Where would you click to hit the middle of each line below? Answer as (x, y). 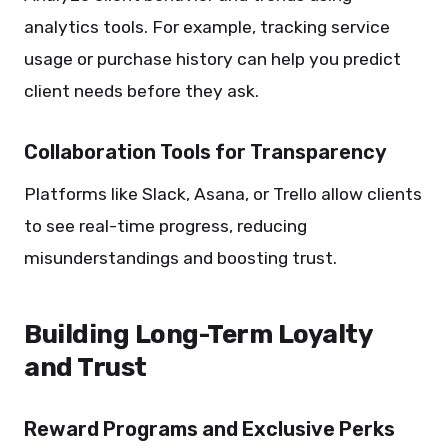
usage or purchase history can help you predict (212, 59)
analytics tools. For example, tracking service (207, 27)
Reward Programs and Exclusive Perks (209, 429)
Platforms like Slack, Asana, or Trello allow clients (223, 194)
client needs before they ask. (141, 91)
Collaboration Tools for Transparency (205, 152)
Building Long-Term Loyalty (198, 334)
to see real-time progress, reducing (165, 226)
